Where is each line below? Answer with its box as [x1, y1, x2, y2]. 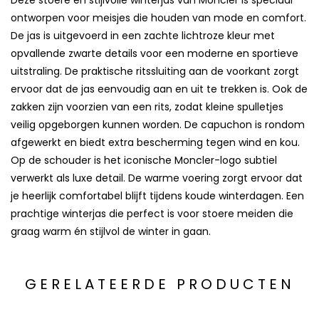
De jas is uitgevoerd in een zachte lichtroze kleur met [11, 28, 275, 43]
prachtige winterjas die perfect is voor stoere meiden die [11, 206, 293, 221]
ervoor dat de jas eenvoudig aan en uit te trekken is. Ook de [11, 82, 308, 97]
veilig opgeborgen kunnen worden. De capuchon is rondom [11, 117, 305, 132]
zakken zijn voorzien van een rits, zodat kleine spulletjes [11, 100, 283, 115]
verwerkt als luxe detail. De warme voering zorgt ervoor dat [11, 171, 303, 186]
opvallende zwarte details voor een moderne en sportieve [11, 46, 298, 61]
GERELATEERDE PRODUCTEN [24, 274, 295, 295]
